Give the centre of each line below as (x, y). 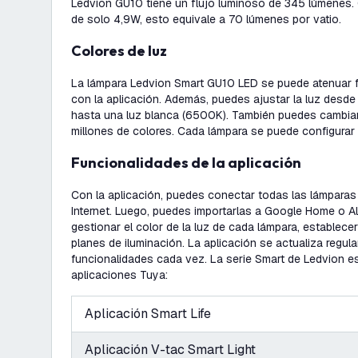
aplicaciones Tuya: (119, 275)
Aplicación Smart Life (148, 314)
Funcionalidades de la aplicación (191, 163)
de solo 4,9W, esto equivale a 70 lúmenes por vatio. (206, 19)
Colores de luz (124, 51)
